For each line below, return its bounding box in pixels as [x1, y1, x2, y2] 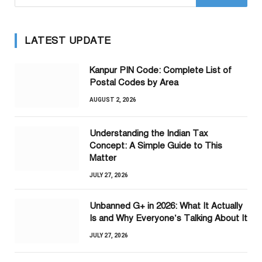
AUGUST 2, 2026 [89, 96, 136, 104]
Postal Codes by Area [89, 77, 178, 88]
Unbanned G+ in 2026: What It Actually [89, 201, 243, 212]
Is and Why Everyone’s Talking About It [89, 213, 247, 224]
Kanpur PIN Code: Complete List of [89, 65, 232, 76]
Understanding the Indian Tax [89, 128, 208, 139]
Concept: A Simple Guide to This [89, 140, 222, 151]
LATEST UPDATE [25, 35, 111, 47]
